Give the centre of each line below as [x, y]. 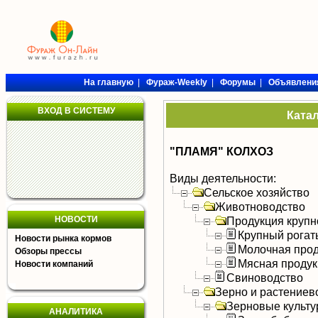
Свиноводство [265, 278]
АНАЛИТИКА [76, 312]
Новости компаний [54, 264]
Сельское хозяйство [257, 192]
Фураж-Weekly [176, 82]
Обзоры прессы [48, 251]
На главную [108, 82]
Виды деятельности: [223, 178]
